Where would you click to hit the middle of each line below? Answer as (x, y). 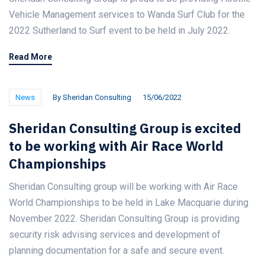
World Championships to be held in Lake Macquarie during (129, 203)
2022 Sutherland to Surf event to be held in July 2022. (119, 30)
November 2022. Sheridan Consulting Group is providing (124, 219)
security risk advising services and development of (115, 235)
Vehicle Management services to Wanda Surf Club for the (127, 14)
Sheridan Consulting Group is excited (125, 128)
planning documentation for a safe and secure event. (117, 251)
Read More (30, 57)
